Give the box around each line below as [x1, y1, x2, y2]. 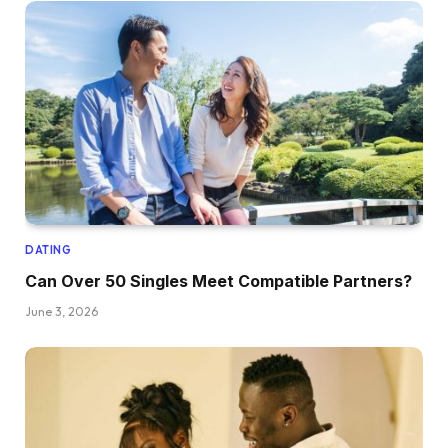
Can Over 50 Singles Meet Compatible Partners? [25, 270, 412, 291]
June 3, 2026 [25, 303, 98, 319]
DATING [25, 242, 72, 257]
